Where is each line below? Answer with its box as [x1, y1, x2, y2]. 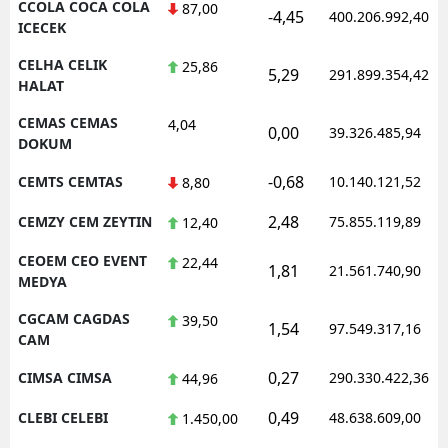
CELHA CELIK [18, 54, 107, 74]
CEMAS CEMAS [18, 112, 118, 132]
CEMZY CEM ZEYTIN [18, 211, 152, 231]
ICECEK [18, 17, 66, 37]
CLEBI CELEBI [18, 407, 108, 427]
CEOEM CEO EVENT [18, 250, 147, 270]
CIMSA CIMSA [18, 367, 112, 387]
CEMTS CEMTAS [18, 171, 123, 191]
